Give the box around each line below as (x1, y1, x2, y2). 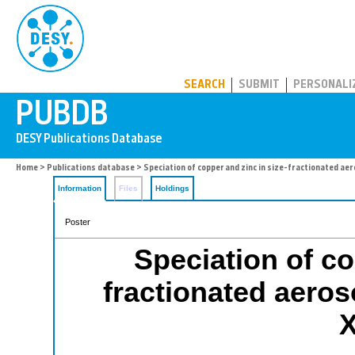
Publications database (47, 164, 135, 173)
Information (58, 184, 101, 193)
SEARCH (184, 79, 225, 91)
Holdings (155, 184, 189, 193)
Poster (65, 217, 90, 227)
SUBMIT (239, 79, 280, 91)
